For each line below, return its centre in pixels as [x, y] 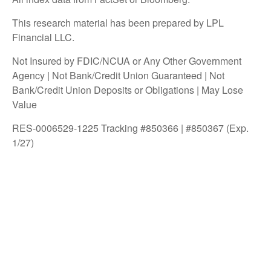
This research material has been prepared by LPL [118, 22]
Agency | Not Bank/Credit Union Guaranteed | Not [118, 75]
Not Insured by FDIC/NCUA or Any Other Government [127, 60]
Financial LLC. [43, 37]
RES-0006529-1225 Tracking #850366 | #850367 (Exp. [130, 128]
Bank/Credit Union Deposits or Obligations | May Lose [128, 90]
